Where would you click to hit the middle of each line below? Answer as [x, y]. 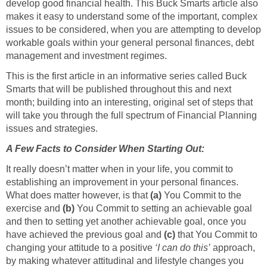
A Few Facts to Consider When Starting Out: [105, 149]
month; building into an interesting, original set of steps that [129, 103]
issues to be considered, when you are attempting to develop [133, 30]
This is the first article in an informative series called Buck [126, 76]
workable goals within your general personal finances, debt [130, 43]
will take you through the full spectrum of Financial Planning [131, 116]
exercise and [34, 209]
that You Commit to [216, 235]
